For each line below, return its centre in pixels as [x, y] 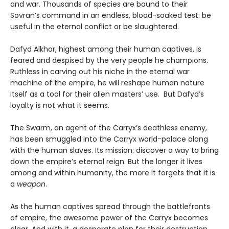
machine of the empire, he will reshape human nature [107, 83]
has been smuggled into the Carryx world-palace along [109, 139]
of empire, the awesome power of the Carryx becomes [109, 217]
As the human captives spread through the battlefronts [110, 206]
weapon [31, 184]
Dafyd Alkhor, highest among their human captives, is [106, 49]
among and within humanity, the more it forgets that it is [113, 173]
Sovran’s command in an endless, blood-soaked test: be [111, 15]
